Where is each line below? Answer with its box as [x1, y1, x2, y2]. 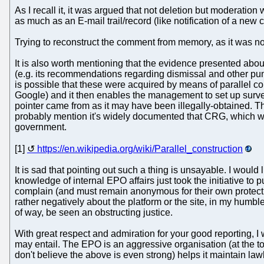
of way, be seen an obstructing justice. [15, 207, 173, 217]
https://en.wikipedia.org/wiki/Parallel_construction [37, 143, 243, 154]
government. [15, 121, 67, 132]
